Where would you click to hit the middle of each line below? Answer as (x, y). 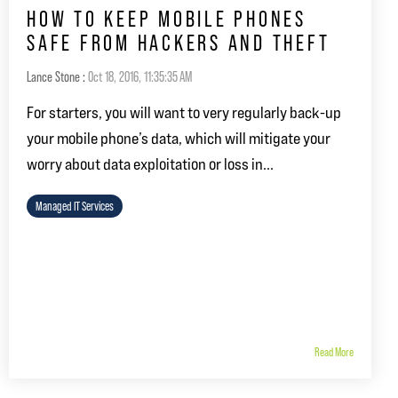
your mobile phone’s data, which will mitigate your (179, 138)
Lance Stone (53, 76)
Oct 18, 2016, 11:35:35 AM (140, 76)
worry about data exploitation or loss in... (150, 163)
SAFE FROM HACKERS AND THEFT (179, 43)
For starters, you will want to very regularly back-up (184, 112)
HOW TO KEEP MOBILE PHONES (167, 19)
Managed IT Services (75, 206)
